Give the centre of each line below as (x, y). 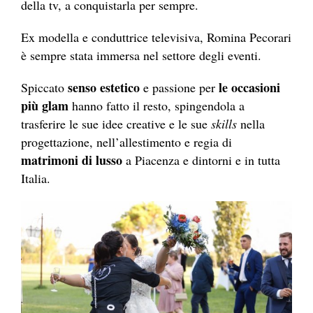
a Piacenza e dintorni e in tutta (201, 160)
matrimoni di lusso (72, 160)
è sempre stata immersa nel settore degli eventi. (141, 56)
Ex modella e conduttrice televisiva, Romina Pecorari (156, 37)
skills (224, 124)
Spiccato (44, 88)
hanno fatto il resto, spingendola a (156, 106)
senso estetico (104, 88)
